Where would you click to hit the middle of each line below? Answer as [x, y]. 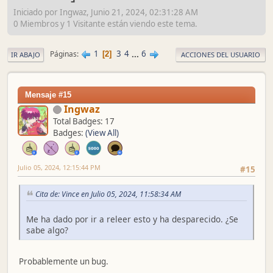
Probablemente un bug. [64, 261]
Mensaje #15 [48, 94]
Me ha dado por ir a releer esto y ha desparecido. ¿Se [132, 219]
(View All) [102, 133]
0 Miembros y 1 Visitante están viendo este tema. [105, 23]
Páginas [63, 54]
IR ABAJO [26, 54]
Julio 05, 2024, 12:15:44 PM [59, 167]
